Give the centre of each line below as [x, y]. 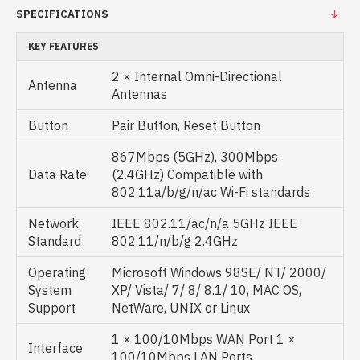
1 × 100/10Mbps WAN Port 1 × [204, 339]
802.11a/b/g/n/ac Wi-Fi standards [211, 192]
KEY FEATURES [63, 46]
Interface [55, 348]
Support [52, 308]
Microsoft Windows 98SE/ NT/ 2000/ [219, 272]
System [50, 290]
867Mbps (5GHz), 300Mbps [195, 157]
